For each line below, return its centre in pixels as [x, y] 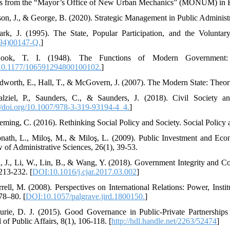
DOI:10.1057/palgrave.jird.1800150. [85, 196]
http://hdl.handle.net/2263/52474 [164, 221]
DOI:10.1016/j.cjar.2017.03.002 [85, 171]
